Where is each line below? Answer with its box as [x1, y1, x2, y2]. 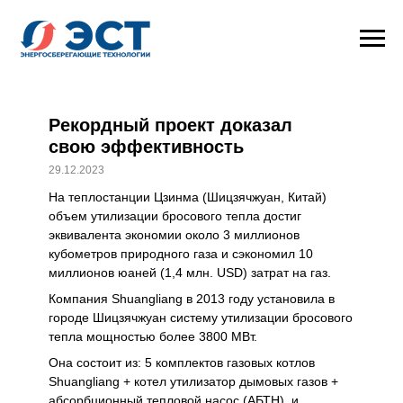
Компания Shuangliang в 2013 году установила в [49, 291, 335, 306]
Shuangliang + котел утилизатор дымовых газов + [49, 373, 338, 389]
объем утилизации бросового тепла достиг [49, 208, 301, 223]
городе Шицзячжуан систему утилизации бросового [49, 309, 353, 325]
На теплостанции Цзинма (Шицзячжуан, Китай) [49, 189, 327, 204]
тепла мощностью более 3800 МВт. [49, 328, 257, 344]
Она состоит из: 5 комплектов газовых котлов [49, 354, 315, 370]
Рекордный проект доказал [49, 114, 292, 135]
